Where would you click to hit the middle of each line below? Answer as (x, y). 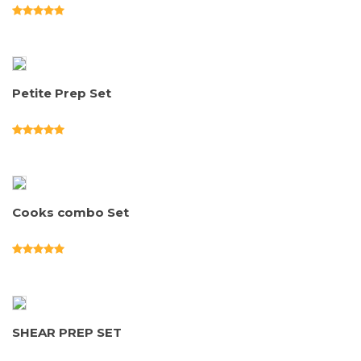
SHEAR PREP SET (67, 332)
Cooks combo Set (71, 213)
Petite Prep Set (62, 93)
